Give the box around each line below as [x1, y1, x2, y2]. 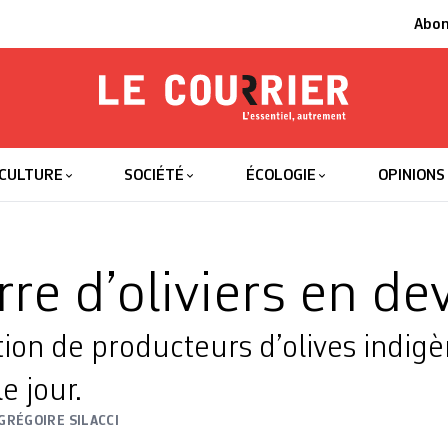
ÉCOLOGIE [246, 168, 317, 184]
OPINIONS [377, 168, 445, 184]
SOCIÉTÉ [124, 168, 185, 184]
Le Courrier [98, 123, 373, 181]
